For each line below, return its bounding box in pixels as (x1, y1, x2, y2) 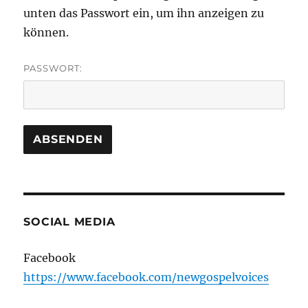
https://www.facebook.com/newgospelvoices (23, 269, 269, 284)
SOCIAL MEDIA (23, 214, 115, 228)
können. (23, 25, 69, 39)
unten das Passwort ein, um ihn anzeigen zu (23, 6, 265, 20)
